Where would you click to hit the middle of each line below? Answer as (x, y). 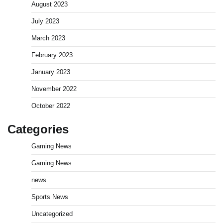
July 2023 (45, 21)
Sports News (50, 197)
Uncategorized (52, 214)
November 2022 (54, 89)
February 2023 (52, 55)
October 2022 (51, 106)
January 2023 (51, 72)
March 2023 (48, 38)
